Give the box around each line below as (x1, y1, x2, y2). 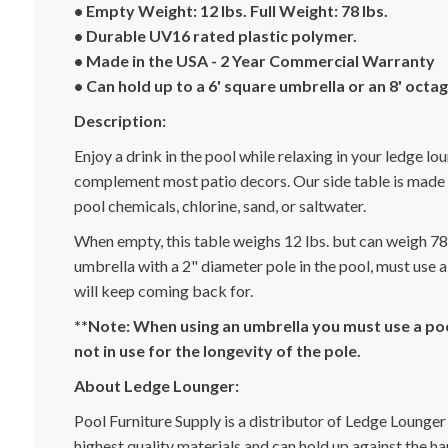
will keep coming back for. (73, 281, 253, 300)
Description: (73, 111, 166, 130)
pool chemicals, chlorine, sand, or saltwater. (73, 196, 366, 215)
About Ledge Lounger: (73, 376, 239, 395)
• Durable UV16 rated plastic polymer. (73, 26, 357, 45)
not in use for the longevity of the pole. (73, 341, 361, 360)
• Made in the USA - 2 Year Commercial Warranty (73, 51, 435, 70)
